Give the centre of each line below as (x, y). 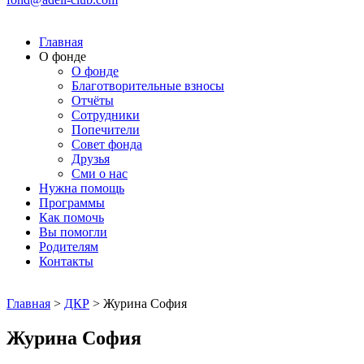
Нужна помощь (82, 188)
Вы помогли (73, 232)
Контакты (66, 261)
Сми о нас (100, 173)
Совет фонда (107, 144)
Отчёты (93, 100)
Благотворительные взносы (148, 86)
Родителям (69, 247)
